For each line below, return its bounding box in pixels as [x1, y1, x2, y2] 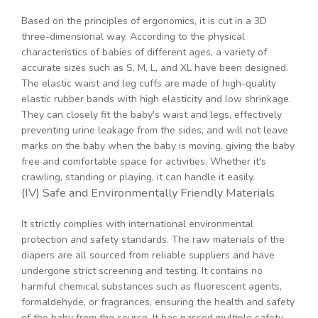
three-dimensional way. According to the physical [21, 30, 245, 44]
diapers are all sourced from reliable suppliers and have [21, 248, 275, 263]
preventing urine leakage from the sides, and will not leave [21, 124, 288, 138]
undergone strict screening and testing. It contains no [21, 264, 263, 278]
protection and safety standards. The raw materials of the [21, 233, 285, 247]
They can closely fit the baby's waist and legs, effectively [21, 108, 282, 122]
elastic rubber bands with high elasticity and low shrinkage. [21, 92, 291, 106]
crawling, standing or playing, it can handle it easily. [21, 170, 255, 185]
